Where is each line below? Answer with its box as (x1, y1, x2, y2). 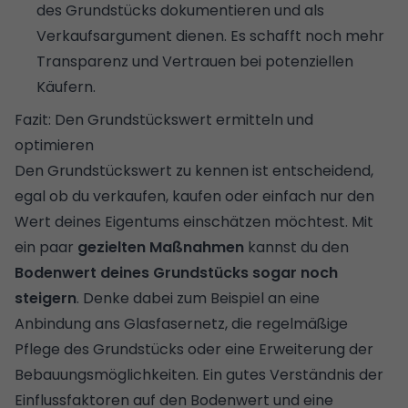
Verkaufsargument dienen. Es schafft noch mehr (36, 25, 384, 46)
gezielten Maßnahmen (77, 236, 244, 258)
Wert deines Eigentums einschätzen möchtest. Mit (15, 210, 373, 232)
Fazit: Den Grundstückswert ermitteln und (15, 108, 313, 130)
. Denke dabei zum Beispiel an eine (76, 287, 320, 309)
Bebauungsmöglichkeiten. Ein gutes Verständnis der (15, 363, 383, 385)
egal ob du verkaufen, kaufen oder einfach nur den (15, 185, 374, 207)
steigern (15, 287, 76, 309)
